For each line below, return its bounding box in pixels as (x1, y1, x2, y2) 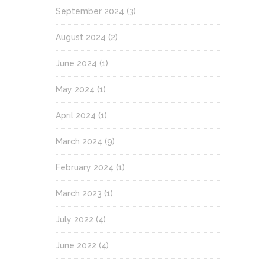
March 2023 (56, 188, 102, 198)
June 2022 (56, 240, 96, 250)
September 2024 (56, 6, 124, 16)
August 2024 (56, 32, 106, 42)
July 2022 (56, 214, 93, 224)
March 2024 (56, 136, 102, 146)
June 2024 (56, 58, 97, 68)
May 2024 (56, 84, 95, 94)
